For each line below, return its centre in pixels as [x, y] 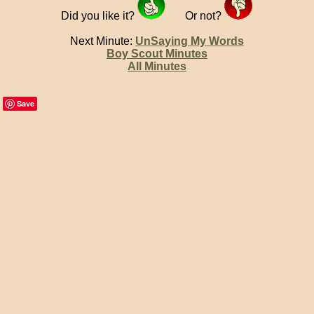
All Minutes [157, 66]
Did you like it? [100, 16]
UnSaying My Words [189, 41]
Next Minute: [102, 41]
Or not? [205, 16]
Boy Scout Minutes [157, 54]
